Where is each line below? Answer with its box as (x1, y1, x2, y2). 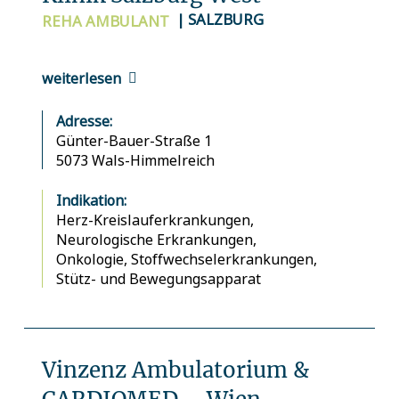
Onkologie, (55, 248, 131, 269)
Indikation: (55, 190, 126, 210)
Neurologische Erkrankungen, (55, 229, 260, 249)
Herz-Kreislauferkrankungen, (55, 209, 257, 230)
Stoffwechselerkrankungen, (130, 248, 321, 269)
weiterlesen (41, 67, 121, 87)
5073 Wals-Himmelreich (55, 150, 215, 170)
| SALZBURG (176, 8, 265, 29)
